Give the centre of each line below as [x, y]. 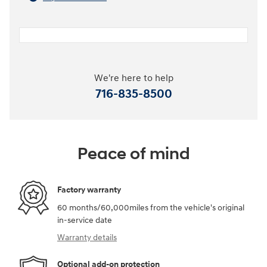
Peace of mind [133, 154]
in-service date [85, 220]
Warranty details [87, 237]
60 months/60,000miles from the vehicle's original [151, 207]
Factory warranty [89, 190]
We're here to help [133, 78]
